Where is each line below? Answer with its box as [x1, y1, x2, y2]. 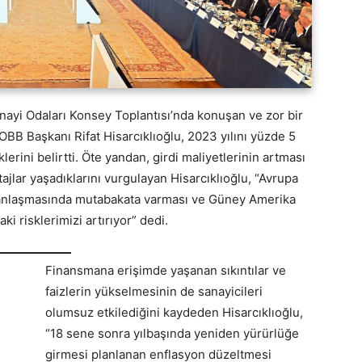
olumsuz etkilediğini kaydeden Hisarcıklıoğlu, [45, 304, 303, 320]
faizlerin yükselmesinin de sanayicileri [45, 283, 263, 299]
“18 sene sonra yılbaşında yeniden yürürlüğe [45, 325, 299, 341]
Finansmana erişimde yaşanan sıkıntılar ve [45, 262, 286, 278]
